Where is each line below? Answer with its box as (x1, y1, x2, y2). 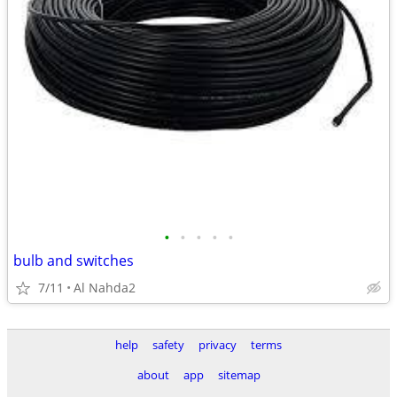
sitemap (217, 367, 261, 383)
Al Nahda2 (74, 279, 136, 296)
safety (152, 337, 184, 353)
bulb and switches (13, 251, 134, 270)
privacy (198, 337, 237, 353)
